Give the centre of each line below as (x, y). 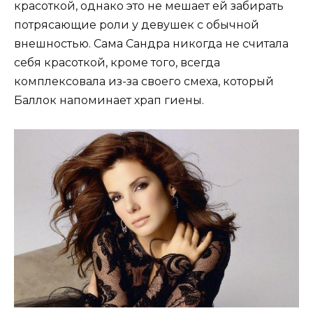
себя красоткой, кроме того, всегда (117, 63)
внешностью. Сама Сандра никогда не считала (151, 44)
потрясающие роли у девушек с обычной (137, 25)
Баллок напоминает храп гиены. (109, 101)
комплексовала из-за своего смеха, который (144, 82)
